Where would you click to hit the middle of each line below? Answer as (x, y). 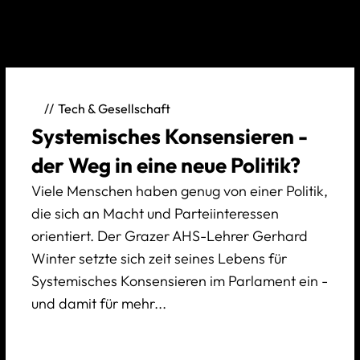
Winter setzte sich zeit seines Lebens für (159, 259)
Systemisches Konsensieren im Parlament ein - (179, 281)
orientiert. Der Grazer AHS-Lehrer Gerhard (169, 236)
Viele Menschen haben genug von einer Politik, (179, 191)
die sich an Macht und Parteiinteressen (155, 214)
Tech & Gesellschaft (114, 108)
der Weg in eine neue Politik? (166, 166)
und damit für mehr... (98, 304)
